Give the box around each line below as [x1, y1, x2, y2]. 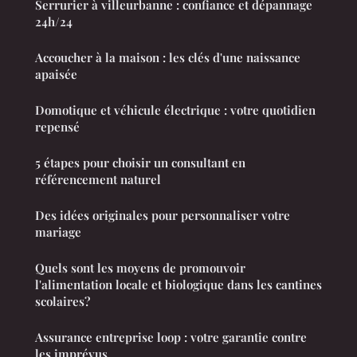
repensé [35, 119, 80, 135]
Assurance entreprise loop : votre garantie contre [35, 329, 307, 346]
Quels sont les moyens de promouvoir [35, 260, 245, 277]
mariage [35, 224, 81, 241]
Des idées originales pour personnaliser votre [35, 207, 290, 224]
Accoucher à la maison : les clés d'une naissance [35, 49, 300, 66]
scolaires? [35, 293, 90, 310]
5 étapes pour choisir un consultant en [35, 155, 245, 171]
